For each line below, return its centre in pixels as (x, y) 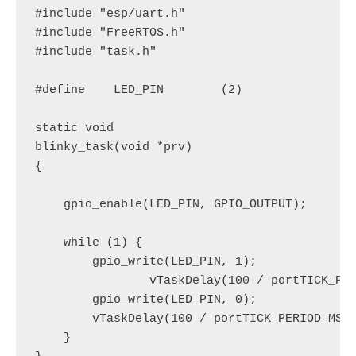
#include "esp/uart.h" (110, 14)
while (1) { (89, 243)
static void (74, 128)
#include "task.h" (96, 52)
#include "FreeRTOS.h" (110, 33)
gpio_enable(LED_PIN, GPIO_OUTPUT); (171, 205)
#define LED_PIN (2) (139, 90)
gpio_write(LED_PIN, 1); (146, 262)
